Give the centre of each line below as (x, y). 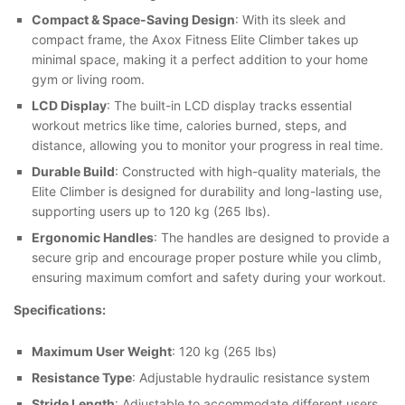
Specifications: (60, 310)
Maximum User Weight (102, 352)
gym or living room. (88, 80)
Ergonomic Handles (93, 238)
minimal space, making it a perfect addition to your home (200, 60)
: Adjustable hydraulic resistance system (251, 378)
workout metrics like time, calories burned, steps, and (189, 126)
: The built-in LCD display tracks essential (229, 106)
